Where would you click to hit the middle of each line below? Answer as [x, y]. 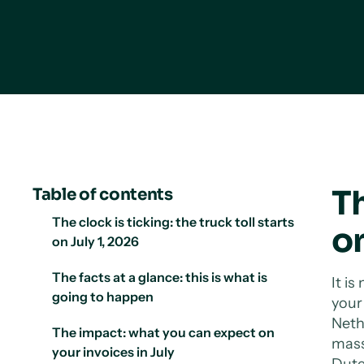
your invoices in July [113, 351]
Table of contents [103, 194]
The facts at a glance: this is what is [160, 277]
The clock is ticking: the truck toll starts [173, 221]
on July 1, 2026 [95, 241]
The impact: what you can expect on [163, 332]
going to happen [103, 296]
